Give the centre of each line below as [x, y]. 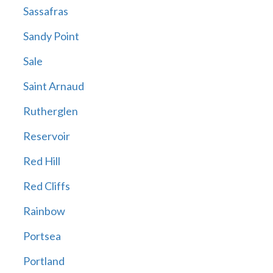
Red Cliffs [46, 186]
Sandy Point [51, 36]
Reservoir [46, 136]
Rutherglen [50, 111]
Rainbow [44, 211]
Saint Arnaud [53, 86]
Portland [44, 261]
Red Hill [41, 161]
